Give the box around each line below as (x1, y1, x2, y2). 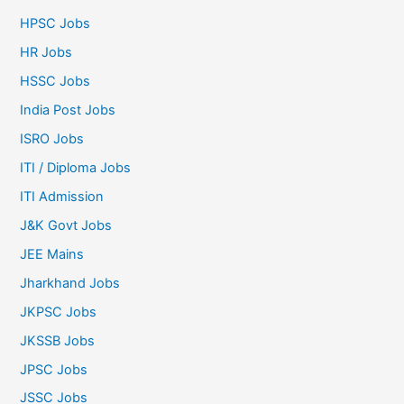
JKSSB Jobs (20, 332, 96, 349)
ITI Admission (20, 188, 105, 205)
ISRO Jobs (20, 131, 85, 148)
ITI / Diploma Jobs (20, 159, 132, 176)
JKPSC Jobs (20, 303, 97, 320)
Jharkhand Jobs (20, 274, 121, 291)
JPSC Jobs (20, 361, 88, 378)
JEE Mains (20, 245, 85, 262)
